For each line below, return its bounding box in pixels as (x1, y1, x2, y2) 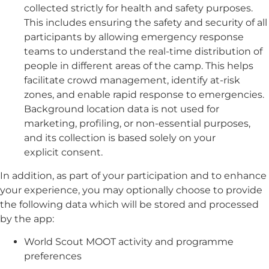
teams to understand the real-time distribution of (24, 46, 262, 58)
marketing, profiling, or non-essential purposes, (24, 118, 250, 130)
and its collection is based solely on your (24, 132, 216, 144)
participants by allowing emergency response (24, 31, 244, 43)
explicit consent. (24, 147, 103, 159)
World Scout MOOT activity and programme (24, 236, 234, 248)
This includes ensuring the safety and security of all (24, 17, 267, 29)
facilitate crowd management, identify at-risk (24, 74, 240, 86)
